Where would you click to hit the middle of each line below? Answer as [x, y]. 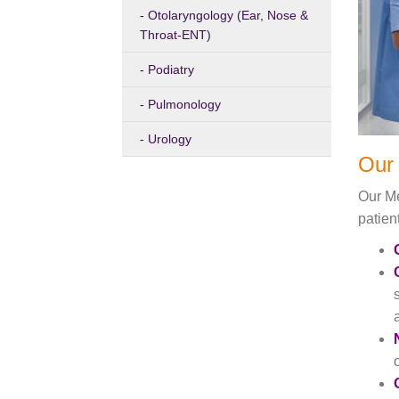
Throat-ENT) [175, 35]
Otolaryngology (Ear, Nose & [228, 15]
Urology [170, 139]
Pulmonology [184, 104]
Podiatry [171, 69]
